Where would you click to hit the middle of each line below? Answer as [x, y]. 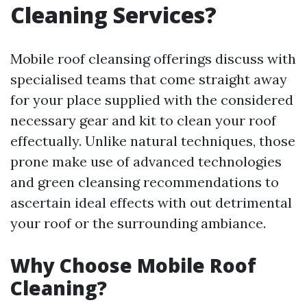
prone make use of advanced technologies [146, 161]
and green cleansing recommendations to [145, 182]
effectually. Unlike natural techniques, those [153, 141]
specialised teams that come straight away [149, 79]
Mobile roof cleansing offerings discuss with [153, 59]
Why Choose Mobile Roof [133, 265]
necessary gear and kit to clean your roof [143, 120]
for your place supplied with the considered [152, 100]
